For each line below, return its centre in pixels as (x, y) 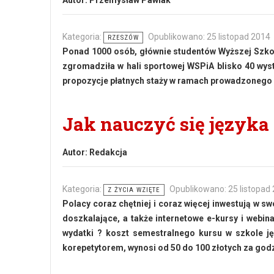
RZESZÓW (123, 38)
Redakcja (108, 152)
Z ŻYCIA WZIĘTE (134, 190)
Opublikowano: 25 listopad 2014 (209, 37)
